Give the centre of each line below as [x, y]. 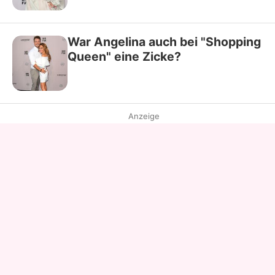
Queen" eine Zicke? [124, 56]
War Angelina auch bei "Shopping [164, 41]
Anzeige [144, 116]
